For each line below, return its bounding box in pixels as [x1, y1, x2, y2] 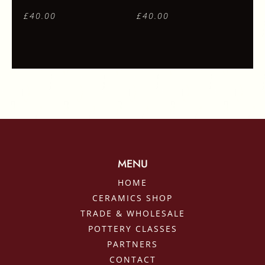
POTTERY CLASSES [88, 223, 177, 235]
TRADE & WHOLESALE [80, 208, 185, 219]
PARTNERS [107, 238, 158, 250]
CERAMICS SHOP [92, 192, 173, 204]
